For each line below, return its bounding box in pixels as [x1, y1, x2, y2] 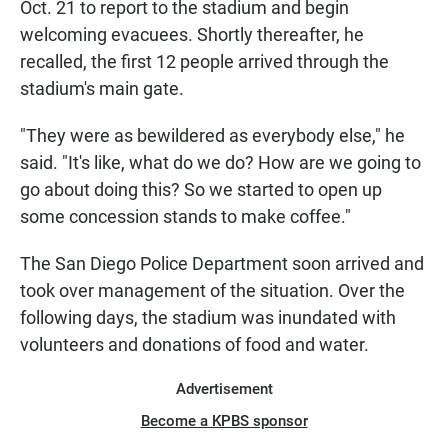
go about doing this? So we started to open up [20, 179, 382, 201]
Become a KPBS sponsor [140, 412, 308, 431]
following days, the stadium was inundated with [20, 307, 396, 329]
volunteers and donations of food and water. [20, 334, 369, 356]
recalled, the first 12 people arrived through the [20, 51, 389, 73]
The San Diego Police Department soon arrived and [20, 253, 424, 275]
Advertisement [175, 380, 273, 399]
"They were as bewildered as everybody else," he [20, 125, 405, 147]
